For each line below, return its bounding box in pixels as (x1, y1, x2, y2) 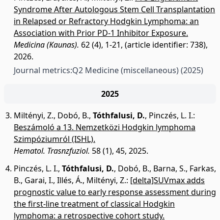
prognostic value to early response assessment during (14, 187, 216, 197)
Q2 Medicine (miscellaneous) (72, 65, 181, 76)
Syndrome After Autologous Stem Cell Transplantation (14, 4, 215, 15)
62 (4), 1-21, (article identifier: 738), (79, 39, 208, 50)
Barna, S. (153, 163, 186, 174)
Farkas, (190, 163, 216, 174)
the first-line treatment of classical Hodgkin (14, 198, 175, 209)
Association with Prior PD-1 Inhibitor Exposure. (14, 27, 188, 38)
